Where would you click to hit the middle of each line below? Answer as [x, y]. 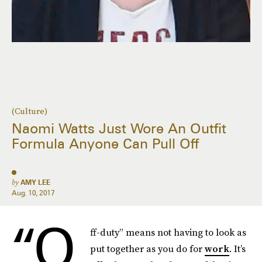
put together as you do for [147, 249]
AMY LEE [35, 182]
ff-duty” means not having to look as [168, 232]
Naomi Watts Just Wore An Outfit [119, 129]
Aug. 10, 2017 [33, 193]
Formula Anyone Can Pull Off [105, 144]
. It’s [237, 249]
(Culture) [30, 111]
